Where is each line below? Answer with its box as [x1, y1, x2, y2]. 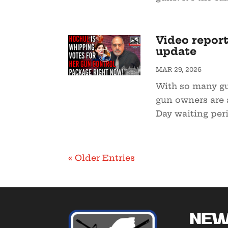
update [155, 45, 196, 58]
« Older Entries [68, 153, 135, 163]
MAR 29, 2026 [155, 66, 202, 74]
